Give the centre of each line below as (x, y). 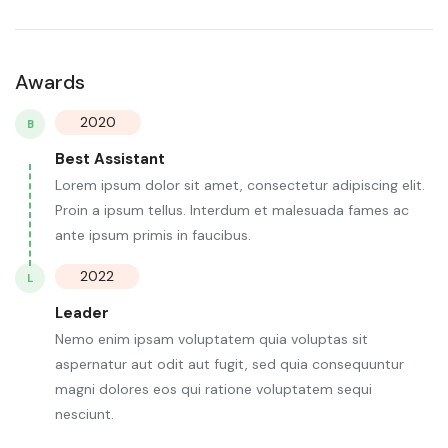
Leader (82, 313)
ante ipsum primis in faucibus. (153, 235)
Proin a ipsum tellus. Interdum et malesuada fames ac (232, 210)
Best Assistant (110, 159)
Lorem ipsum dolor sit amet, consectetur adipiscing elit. (240, 185)
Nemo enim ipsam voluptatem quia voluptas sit (211, 339)
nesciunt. (84, 414)
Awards (50, 82)
